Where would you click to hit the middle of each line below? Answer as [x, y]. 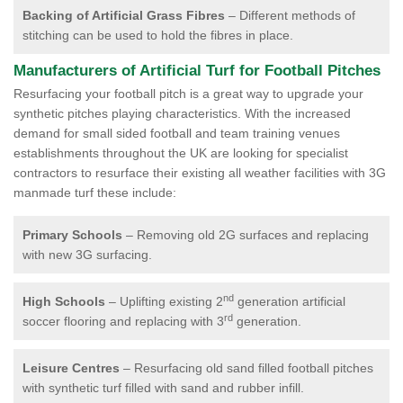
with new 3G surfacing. [87, 255]
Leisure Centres [71, 368]
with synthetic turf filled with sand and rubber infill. [163, 388]
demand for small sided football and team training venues [177, 133]
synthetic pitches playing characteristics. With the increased [182, 113]
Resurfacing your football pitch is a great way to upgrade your [188, 94]
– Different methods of [290, 15]
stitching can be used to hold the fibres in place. [158, 35]
